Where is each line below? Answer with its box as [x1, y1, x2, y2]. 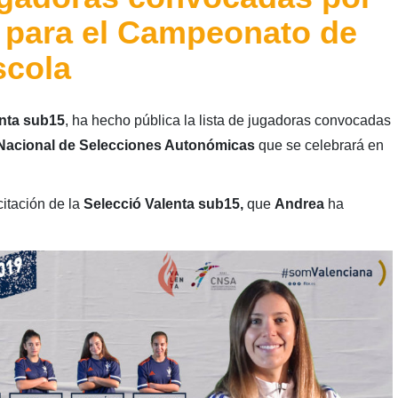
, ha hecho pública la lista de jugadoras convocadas [64, 112, 391, 128]
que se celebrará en [254, 137, 384, 153]
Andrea [274, 195, 324, 211]
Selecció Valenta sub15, [83, 195, 243, 211]
